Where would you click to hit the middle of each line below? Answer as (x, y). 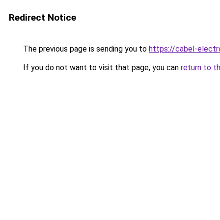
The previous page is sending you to (85, 49)
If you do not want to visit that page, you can (101, 68)
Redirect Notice (42, 17)
